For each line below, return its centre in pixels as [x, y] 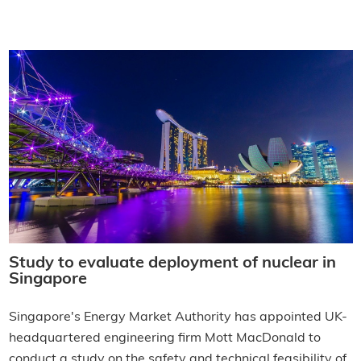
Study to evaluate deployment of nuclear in [172, 264]
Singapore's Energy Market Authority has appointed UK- [178, 318]
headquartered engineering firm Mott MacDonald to [164, 339]
